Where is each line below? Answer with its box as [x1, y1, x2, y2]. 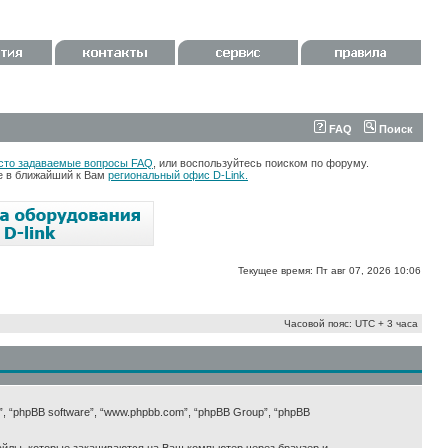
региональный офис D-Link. [108, 169, 248, 181]
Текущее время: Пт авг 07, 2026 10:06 [238, 265, 421, 276]
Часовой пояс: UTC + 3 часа [284, 318, 418, 329]
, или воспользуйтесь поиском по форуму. [153, 157, 369, 169]
